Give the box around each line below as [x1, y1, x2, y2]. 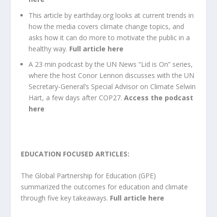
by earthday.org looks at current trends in [64, 10, 194, 20]
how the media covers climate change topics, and [28, 21, 184, 31]
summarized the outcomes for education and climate [20, 182, 188, 192]
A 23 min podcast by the [28, 60, 107, 69]
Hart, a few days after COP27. [28, 93, 124, 103]
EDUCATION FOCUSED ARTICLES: [20, 149, 129, 158]
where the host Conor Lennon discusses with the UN [28, 71, 194, 80]
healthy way [28, 44, 66, 53]
